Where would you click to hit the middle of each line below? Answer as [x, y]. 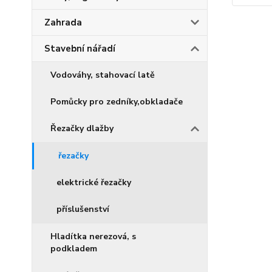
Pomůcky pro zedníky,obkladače [117, 102]
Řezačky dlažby [82, 128]
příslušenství [83, 209]
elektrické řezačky [94, 182]
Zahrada [63, 22]
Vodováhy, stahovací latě [103, 75]
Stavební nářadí [80, 49]
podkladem [74, 249]
